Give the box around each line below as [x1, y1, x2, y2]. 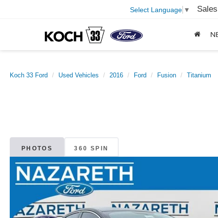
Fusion [157, 72, 176, 79]
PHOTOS [21, 145, 53, 152]
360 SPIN [74, 145, 109, 152]
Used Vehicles [58, 72, 99, 79]
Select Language [130, 5, 182, 14]
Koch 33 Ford [10, 72, 48, 79]
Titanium [187, 72, 211, 79]
